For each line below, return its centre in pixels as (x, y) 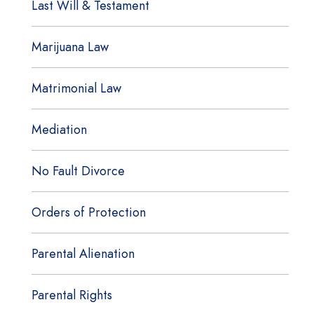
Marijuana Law (70, 47)
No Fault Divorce (78, 171)
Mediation (59, 129)
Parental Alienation (83, 253)
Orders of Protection (88, 212)
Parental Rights (71, 295)
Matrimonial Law (76, 88)
